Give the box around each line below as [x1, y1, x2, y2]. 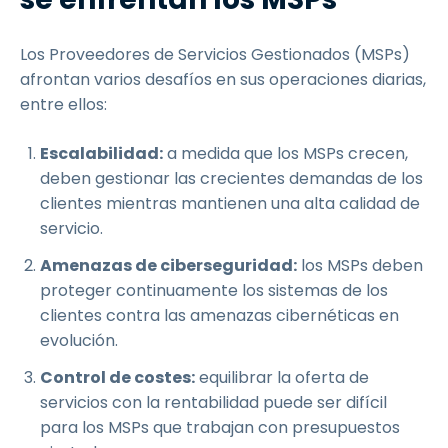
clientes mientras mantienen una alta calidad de [40, 192, 420, 215]
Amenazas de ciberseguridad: [40, 254, 297, 277]
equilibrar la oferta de [195, 366, 369, 389]
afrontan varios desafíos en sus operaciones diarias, [20, 68, 426, 91]
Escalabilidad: [40, 142, 163, 165]
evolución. [40, 329, 118, 352]
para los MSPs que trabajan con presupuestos [40, 416, 400, 439]
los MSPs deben [297, 254, 423, 277]
